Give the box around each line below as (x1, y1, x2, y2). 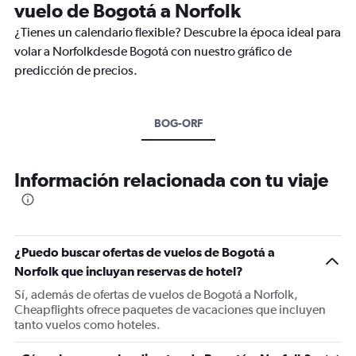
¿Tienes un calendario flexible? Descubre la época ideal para (14, 25, 341, 40)
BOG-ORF (153, 117, 203, 130)
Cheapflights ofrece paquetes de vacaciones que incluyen (14, 302, 326, 317)
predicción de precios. (14, 63, 137, 78)
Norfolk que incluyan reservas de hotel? (14, 264, 243, 278)
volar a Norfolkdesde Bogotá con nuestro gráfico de (14, 44, 292, 59)
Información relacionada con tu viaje (14, 168, 328, 191)
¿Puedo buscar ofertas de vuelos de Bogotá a (14, 245, 275, 259)
